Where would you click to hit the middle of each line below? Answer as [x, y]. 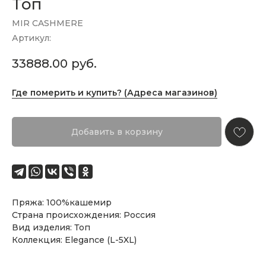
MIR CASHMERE [47, 23]
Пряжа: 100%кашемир [62, 203]
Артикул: [31, 38]
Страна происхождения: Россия [84, 215]
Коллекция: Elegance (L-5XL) [74, 240]
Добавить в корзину [117, 132]
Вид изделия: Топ [51, 228]
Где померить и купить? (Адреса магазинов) [115, 93]
